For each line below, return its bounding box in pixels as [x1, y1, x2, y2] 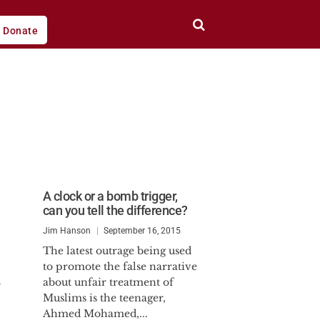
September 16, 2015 [103, 226, 181, 236]
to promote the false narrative [42, 260, 197, 273]
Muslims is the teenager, [42, 291, 166, 304]
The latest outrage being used [42, 244, 191, 257]
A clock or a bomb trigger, [42, 189, 178, 204]
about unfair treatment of [42, 276, 174, 289]
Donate [3, 25, 39, 36]
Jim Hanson [42, 226, 91, 236]
